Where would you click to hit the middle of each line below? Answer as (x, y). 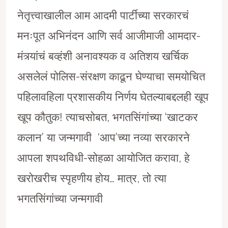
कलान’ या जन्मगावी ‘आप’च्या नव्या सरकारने (103, 137)
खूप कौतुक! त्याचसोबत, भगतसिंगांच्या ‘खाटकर (107, 117)
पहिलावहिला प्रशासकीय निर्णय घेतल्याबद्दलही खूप (113, 96)
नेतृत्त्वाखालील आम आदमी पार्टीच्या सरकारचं (103, 15)
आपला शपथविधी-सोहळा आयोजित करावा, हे (103, 158)
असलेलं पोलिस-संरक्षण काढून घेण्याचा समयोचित (111, 76)
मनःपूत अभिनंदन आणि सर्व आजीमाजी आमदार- (109, 35)
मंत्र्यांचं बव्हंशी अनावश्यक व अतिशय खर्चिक (103, 56)
